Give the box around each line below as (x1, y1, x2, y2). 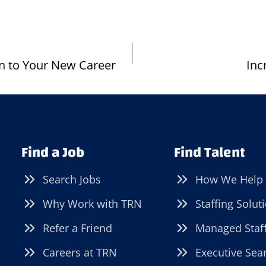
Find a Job (21, 139, 85, 166)
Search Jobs (43, 172, 102, 186)
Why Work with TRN (43, 196, 142, 211)
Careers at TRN (43, 245, 118, 259)
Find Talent (173, 139, 245, 166)
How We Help (195, 172, 263, 186)
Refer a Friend (43, 220, 113, 235)
